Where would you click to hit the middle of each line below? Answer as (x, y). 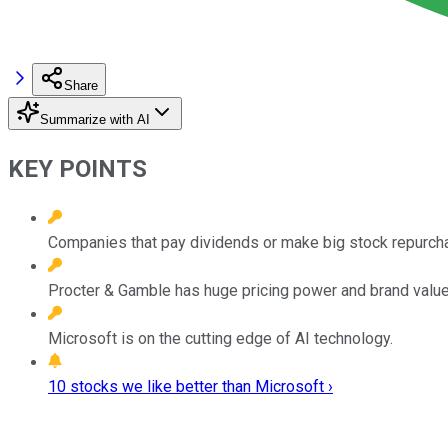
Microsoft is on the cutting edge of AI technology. (220, 338)
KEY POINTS (77, 168)
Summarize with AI (95, 119)
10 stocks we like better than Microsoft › (190, 386)
